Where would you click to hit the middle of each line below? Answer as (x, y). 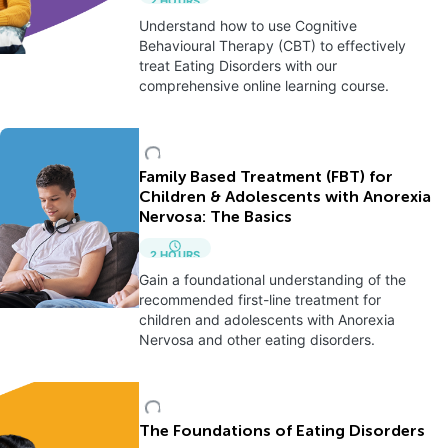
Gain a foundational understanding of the (272, 279)
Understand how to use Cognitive (247, 25)
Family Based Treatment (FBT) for (265, 178)
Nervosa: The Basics (215, 218)
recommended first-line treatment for (259, 299)
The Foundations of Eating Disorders (281, 432)
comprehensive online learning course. (263, 85)
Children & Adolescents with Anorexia (284, 198)
